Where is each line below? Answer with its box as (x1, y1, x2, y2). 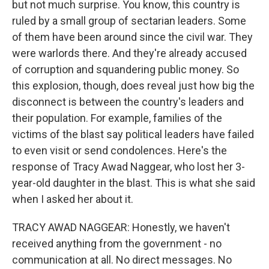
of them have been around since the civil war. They (12, 31, 253, 43)
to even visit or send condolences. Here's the (12, 144, 227, 157)
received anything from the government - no (12, 237, 222, 250)
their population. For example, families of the (12, 112, 222, 124)
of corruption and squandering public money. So (12, 63, 239, 76)
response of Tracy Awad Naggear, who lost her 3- (12, 160, 245, 173)
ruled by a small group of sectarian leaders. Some (12, 14, 246, 27)
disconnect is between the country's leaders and (12, 95, 244, 108)
